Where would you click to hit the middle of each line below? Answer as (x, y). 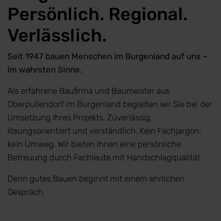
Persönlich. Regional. (98, 14)
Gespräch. (26, 192)
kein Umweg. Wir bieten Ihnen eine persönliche (94, 144)
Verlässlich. (57, 35)
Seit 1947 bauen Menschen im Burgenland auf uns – (108, 56)
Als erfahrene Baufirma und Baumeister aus (89, 91)
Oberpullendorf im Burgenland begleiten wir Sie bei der (110, 104)
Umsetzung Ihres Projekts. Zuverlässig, (80, 117)
